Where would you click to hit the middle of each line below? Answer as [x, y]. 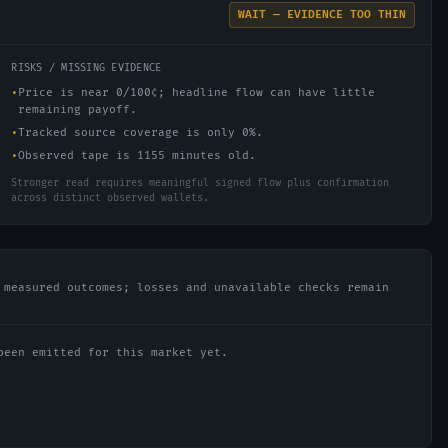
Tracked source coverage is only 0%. [141, 132]
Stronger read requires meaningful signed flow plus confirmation [200, 183]
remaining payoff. [78, 109]
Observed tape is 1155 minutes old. [137, 155]
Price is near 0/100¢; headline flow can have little [197, 92]
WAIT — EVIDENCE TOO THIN [322, 14]
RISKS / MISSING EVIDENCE [86, 68]
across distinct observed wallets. [110, 198]
